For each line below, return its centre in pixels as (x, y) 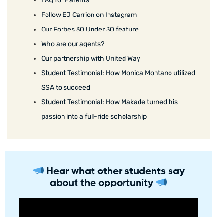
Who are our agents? (73, 44)
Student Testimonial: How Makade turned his (109, 102)
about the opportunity (103, 184)
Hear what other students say (114, 172)
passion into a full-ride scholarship (94, 117)
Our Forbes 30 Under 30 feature (90, 30)
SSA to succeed (66, 88)
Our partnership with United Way (91, 59)
